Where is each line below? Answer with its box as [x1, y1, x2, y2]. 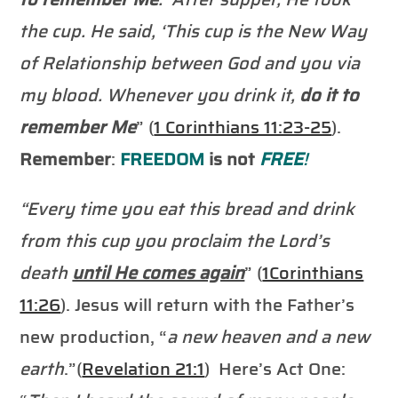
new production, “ [20, 322, 168, 351]
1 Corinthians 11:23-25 [154, 112, 332, 141]
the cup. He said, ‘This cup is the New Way [20, 16, 368, 45]
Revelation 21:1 [82, 354, 205, 383]
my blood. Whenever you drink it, [20, 80, 300, 109]
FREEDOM [120, 144, 205, 173]
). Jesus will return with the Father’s [60, 290, 355, 319]
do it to [299, 80, 360, 109]
